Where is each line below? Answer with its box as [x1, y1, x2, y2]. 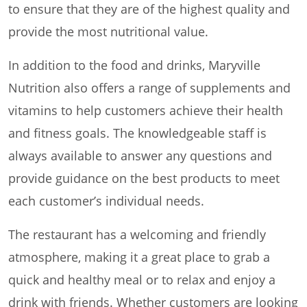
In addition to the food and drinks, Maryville [8, 57, 260, 74]
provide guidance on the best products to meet [8, 170, 280, 187]
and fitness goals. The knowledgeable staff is [8, 125, 267, 142]
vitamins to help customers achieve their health [8, 102, 283, 119]
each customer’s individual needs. [8, 193, 204, 210]
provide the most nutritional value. [8, 23, 208, 40]
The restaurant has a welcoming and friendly [8, 226, 266, 243]
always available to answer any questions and [8, 147, 272, 164]
